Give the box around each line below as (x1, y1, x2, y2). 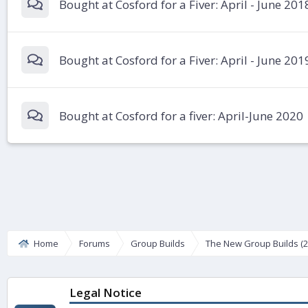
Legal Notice (69, 285, 142, 301)
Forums (78, 237, 110, 250)
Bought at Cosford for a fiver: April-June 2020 (59, 107, 303, 124)
